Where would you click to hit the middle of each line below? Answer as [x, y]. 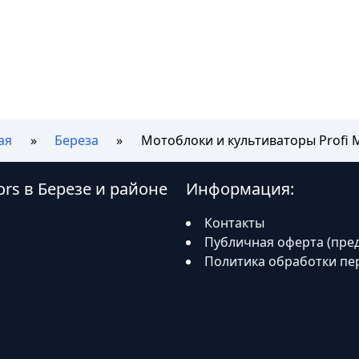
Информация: [240, 189]
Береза [77, 141]
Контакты [234, 223]
